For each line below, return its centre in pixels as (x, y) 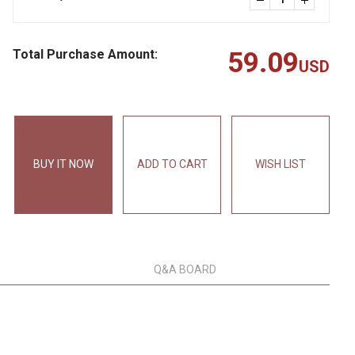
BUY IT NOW (63, 164)
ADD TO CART (172, 164)
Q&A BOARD (185, 269)
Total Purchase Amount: (85, 54)
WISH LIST (281, 164)
